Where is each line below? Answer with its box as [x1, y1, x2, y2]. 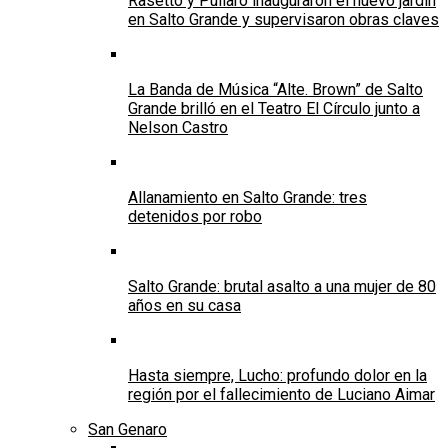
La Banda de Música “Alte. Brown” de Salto [128, 80, 423, 100]
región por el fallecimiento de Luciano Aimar [128, 385, 435, 405]
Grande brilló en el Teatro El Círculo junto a [128, 99, 420, 119]
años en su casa [128, 296, 241, 316]
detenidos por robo [128, 207, 262, 227]
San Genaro [88, 420, 167, 440]
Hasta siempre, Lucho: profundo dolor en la [128, 366, 427, 386]
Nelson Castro [128, 118, 228, 138]
